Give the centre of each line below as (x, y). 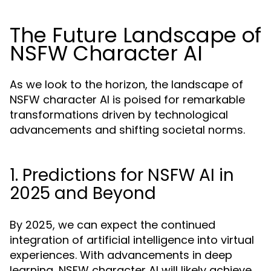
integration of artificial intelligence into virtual (132, 240)
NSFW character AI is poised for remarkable (127, 100)
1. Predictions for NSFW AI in (122, 175)
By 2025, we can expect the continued (113, 225)
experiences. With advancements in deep (121, 255)
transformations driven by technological (119, 115)
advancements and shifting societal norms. (127, 130)
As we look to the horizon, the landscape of (126, 84)
